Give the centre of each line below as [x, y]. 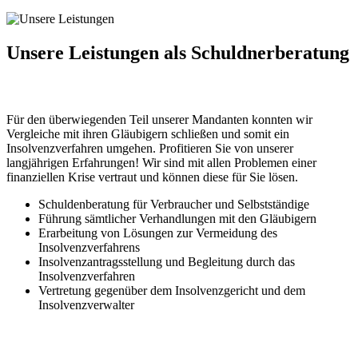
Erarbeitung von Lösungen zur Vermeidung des [158, 233]
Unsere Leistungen [83, 52]
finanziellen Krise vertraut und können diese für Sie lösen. [152, 177]
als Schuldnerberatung [254, 52]
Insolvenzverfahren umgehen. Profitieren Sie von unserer [150, 148]
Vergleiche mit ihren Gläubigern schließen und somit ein [148, 133]
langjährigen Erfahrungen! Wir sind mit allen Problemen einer [161, 162]
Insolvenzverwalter [86, 304]
